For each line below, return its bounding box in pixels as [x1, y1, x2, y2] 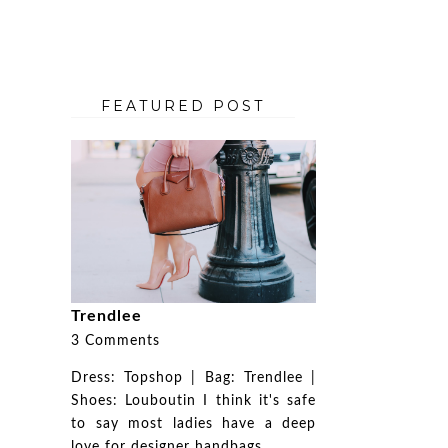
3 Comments [71, 333, 160, 348]
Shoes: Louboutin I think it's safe [71, 393, 316, 408]
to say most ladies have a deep [71, 416, 316, 431]
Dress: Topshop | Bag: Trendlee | [71, 370, 316, 385]
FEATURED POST [101, 96, 265, 115]
